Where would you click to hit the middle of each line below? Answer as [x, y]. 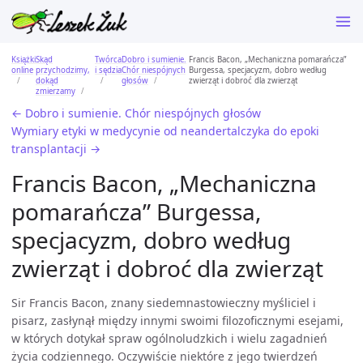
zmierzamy [56, 91]
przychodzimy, [63, 70]
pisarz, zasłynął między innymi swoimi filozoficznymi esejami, [177, 320]
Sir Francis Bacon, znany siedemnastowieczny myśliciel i [164, 303]
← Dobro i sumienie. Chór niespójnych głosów [136, 113]
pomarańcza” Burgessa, [137, 211]
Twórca [108, 59]
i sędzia [108, 70]
